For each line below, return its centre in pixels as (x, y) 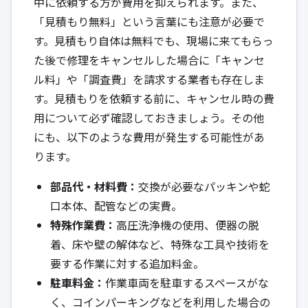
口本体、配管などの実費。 (116, 205)
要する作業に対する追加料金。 (127, 263)
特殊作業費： (83, 224)
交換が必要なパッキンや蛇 (204, 186)
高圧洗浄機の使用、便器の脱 (188, 224)
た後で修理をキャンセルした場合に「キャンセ (149, 59)
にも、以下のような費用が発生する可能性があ (149, 136)
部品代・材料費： (94, 186)
